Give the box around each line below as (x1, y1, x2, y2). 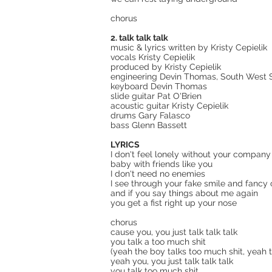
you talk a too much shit (110, 237, 206, 246)
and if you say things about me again (110, 188, 258, 198)
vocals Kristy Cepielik (110, 52, 195, 62)
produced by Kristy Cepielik (110, 62, 221, 72)
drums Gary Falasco (110, 110, 190, 120)
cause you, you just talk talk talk (110, 227, 237, 237)
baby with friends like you (110, 159, 212, 169)
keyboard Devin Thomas (110, 81, 207, 91)
